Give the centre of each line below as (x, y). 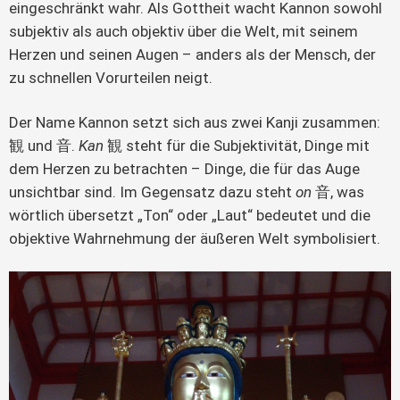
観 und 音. (44, 145)
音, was (338, 192)
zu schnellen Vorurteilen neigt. (111, 77)
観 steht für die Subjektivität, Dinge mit (237, 145)
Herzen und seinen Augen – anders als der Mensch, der (192, 54)
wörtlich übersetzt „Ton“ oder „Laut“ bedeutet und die (190, 215)
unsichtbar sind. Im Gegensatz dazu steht (152, 192)
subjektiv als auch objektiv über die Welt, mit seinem (183, 31)
